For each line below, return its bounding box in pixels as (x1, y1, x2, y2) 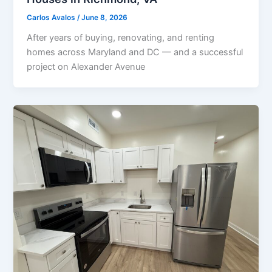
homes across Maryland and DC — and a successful (27, 46, 243, 58)
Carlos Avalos (27, 13, 78, 22)
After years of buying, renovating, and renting (27, 32, 215, 43)
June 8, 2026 (81, 13, 128, 22)
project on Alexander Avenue (27, 61, 146, 72)
